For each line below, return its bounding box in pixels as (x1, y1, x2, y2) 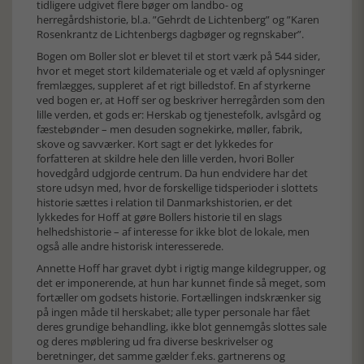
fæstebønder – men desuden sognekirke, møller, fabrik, (37, 122, 302, 136)
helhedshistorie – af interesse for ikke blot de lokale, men (37, 224, 310, 239)
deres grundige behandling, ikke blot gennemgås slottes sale (37, 319, 327, 334)
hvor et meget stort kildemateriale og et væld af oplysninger (37, 63, 325, 78)
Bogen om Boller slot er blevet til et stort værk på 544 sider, (37, 49, 320, 63)
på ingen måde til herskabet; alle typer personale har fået (37, 305, 310, 319)
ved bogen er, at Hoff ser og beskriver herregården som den (37, 93, 325, 107)
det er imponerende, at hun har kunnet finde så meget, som (37, 275, 326, 290)
